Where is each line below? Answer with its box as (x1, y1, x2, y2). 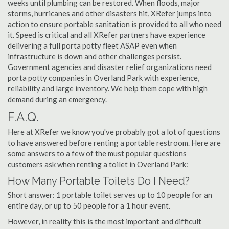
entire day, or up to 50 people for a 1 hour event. (8, 201, 170, 210)
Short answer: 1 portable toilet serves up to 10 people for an (8, 190, 212, 199)
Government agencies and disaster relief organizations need (8, 62, 212, 72)
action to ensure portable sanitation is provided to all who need (8, 19, 221, 29)
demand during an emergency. (8, 95, 107, 104)
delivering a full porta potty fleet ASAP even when (8, 41, 177, 50)
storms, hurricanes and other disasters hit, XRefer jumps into (8, 9, 212, 18)
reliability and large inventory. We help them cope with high (8, 84, 208, 93)
